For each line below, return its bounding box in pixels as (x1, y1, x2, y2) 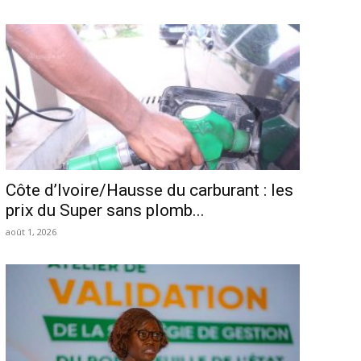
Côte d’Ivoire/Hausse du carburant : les (5, 180, 293, 200)
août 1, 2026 (5, 225, 56, 238)
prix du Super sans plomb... (5, 200, 205, 220)
